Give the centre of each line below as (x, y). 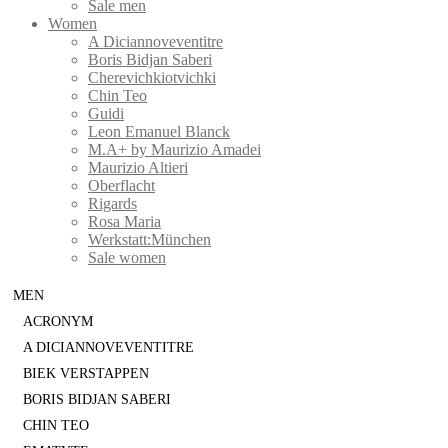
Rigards (112, 204)
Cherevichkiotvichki (152, 78)
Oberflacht (121, 186)
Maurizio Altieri (138, 168)
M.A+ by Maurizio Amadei (174, 150)
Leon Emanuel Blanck (159, 132)
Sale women (127, 258)
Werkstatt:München (149, 240)
